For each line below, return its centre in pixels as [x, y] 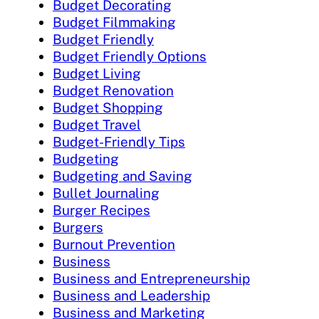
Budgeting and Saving [122, 176]
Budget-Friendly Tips [119, 142]
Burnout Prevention [114, 245]
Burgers [78, 228]
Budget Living [97, 74]
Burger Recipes [101, 210]
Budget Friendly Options [130, 57]
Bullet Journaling [106, 193]
